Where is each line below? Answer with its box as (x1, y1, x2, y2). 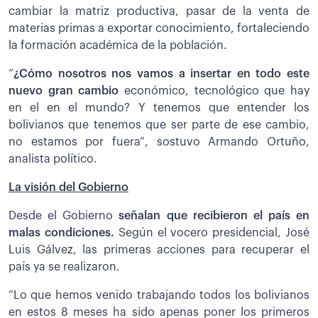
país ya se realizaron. (9, 261, 120, 273)
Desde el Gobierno (9, 209, 119, 221)
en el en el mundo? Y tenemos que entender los (9, 102, 309, 114)
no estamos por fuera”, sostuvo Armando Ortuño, (9, 136, 309, 148)
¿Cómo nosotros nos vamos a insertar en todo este (13, 67, 309, 79)
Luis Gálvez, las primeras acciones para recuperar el (9, 243, 309, 256)
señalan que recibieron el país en (119, 209, 309, 221)
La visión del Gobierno (9, 181, 128, 193)
